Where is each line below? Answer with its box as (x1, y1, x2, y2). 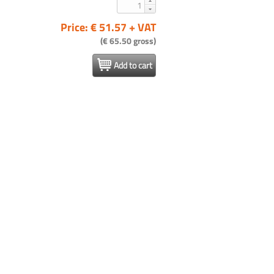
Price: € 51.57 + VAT (61, 19, 156, 35)
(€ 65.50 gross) (100, 34, 156, 47)
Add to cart (114, 59, 152, 72)
